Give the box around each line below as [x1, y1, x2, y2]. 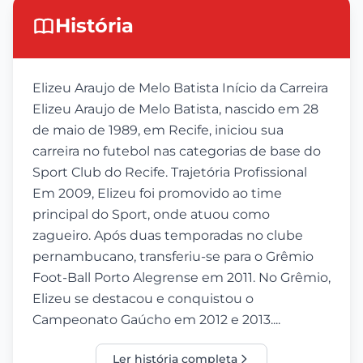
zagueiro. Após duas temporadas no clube [32, 228, 303, 243]
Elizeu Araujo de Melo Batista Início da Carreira [32, 80, 328, 96]
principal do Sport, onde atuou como [32, 207, 270, 222]
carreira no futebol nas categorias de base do [32, 143, 321, 159]
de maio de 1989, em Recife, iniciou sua [32, 122, 284, 138]
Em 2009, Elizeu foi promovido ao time [32, 186, 282, 201]
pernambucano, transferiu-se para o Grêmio [32, 249, 314, 264]
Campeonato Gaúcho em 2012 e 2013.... [32, 312, 280, 327]
